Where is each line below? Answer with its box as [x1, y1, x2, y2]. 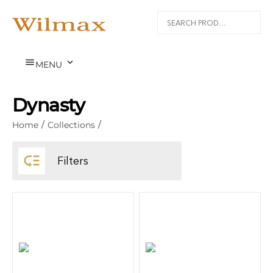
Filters [57, 154, 88, 168]
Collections [48, 119, 95, 130]
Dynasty [12, 94, 85, 116]
